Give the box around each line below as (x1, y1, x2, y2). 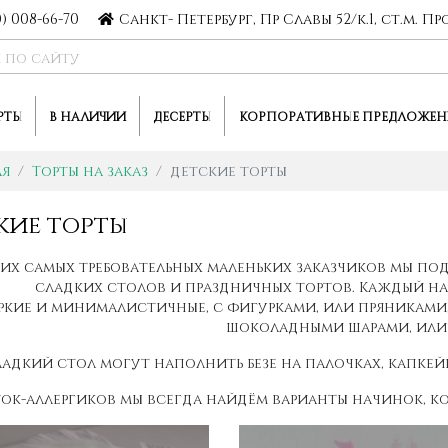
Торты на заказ (31, 162, 148, 180)
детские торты (169, 162, 287, 180)
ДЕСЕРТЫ (153, 109, 211, 124)
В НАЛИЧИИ (49, 109, 126, 124)
